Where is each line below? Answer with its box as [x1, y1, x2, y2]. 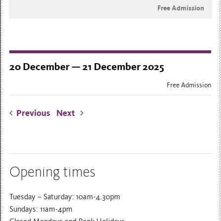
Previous [12, 108, 55, 119]
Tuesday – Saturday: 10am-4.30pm [9, 192, 121, 201]
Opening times [9, 163, 96, 181]
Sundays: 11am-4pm [9, 204, 73, 214]
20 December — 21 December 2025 [9, 61, 165, 74]
